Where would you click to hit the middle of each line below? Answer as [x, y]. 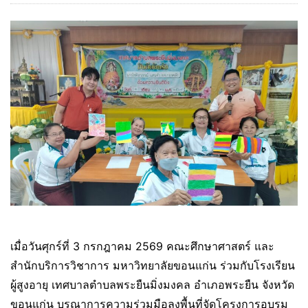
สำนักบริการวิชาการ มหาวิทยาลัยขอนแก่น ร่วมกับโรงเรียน [153, 265]
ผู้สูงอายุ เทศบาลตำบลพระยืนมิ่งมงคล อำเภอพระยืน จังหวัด [152, 284]
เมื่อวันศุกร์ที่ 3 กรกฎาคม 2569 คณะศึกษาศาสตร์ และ [142, 246]
